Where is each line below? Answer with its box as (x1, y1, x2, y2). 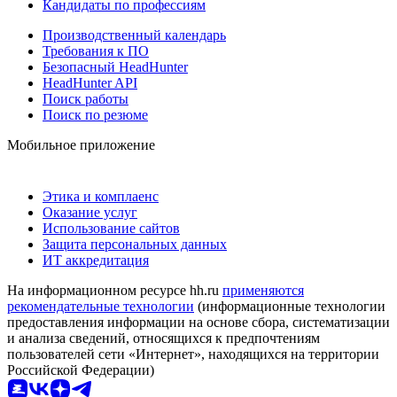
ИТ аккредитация (43, 252, 149, 268)
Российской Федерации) (7, 362, 154, 378)
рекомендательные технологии (7, 298, 194, 314)
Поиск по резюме (43, 106, 148, 122)
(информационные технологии (194, 298, 385, 314)
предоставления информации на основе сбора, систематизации (7, 314, 390, 330)
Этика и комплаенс (43, 188, 159, 204)
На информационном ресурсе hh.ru (7, 282, 222, 298)
